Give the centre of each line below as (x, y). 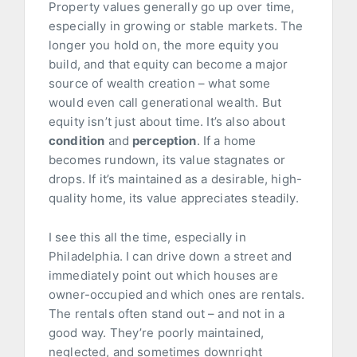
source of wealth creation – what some (160, 84)
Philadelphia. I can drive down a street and (171, 257)
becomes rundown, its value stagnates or (167, 160)
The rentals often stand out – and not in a (167, 314)
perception (165, 141)
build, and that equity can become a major (169, 65)
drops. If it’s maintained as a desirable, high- (176, 179)
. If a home (226, 141)
